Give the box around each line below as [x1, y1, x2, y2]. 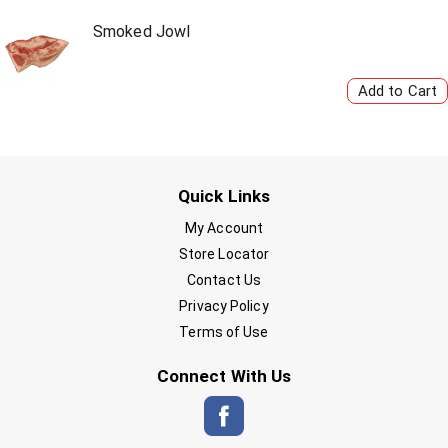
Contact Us [187, 272, 261, 288]
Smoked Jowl [93, 22, 191, 41]
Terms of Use [179, 324, 269, 340]
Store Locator [178, 246, 270, 262]
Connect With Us [156, 366, 292, 386]
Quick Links [177, 186, 271, 206]
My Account [185, 220, 263, 236]
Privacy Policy [179, 298, 269, 314]
